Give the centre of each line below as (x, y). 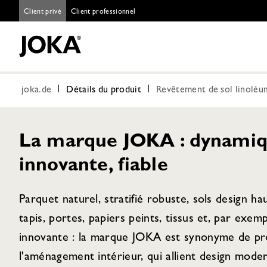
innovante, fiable (94, 167)
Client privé (43, 13)
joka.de (37, 91)
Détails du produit (104, 91)
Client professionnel (103, 13)
